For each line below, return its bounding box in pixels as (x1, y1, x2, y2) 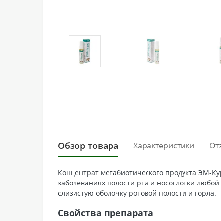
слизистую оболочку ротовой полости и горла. (58, 188, 216, 198)
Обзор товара (58, 139, 118, 151)
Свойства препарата (58, 206, 153, 219)
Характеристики (133, 140, 194, 151)
